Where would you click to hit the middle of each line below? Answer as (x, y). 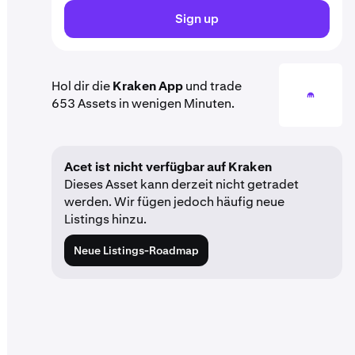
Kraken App (148, 86)
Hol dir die (82, 86)
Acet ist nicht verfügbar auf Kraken (168, 167)
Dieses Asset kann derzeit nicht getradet (181, 184)
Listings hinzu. (105, 219)
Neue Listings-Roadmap (136, 250)
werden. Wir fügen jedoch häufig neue (174, 202)
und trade (212, 86)
